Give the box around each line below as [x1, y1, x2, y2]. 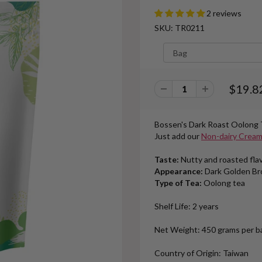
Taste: [154, 154, 179, 164]
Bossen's [154, 119, 189, 129]
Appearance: [154, 166, 203, 176]
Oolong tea [202, 178, 247, 188]
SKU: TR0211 [154, 23, 205, 33]
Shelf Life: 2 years [154, 201, 219, 211]
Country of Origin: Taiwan [154, 248, 249, 258]
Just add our [154, 131, 201, 141]
